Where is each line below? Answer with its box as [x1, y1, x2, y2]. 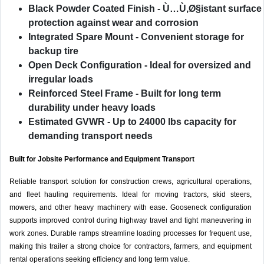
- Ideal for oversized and [142, 60, 251, 71]
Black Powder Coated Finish [28, 4, 155, 14]
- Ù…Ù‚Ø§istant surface [155, 4, 262, 14]
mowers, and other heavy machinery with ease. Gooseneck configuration [9, 203, 252, 212]
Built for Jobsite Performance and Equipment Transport [9, 155, 194, 164]
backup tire [28, 46, 78, 57]
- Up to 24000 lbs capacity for [105, 117, 236, 127]
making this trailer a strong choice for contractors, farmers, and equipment [9, 242, 252, 251]
